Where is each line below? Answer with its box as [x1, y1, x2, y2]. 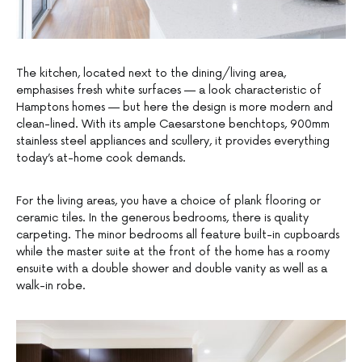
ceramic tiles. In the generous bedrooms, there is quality [16, 211, 309, 225]
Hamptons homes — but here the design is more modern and [16, 100, 333, 115]
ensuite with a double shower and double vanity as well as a [16, 262, 327, 276]
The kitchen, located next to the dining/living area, [16, 66, 286, 81]
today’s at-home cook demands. [16, 151, 186, 166]
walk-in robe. [16, 279, 86, 293]
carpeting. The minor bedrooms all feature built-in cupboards [16, 228, 339, 242]
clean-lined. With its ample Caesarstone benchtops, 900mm [16, 117, 330, 132]
